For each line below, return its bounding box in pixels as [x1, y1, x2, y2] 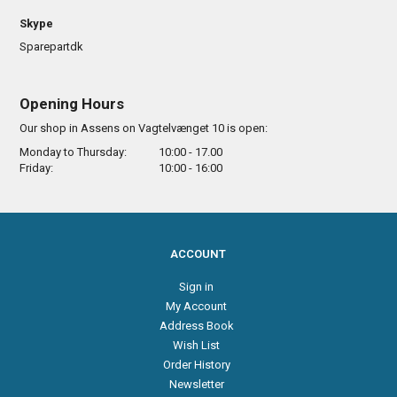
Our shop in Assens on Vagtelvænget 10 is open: [19, 121, 268, 135]
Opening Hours [19, 95, 124, 113]
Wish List [173, 338, 221, 352]
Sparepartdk [19, 40, 83, 53]
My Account [166, 299, 228, 313]
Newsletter [168, 377, 224, 391]
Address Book [159, 318, 234, 332]
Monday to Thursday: [19, 145, 127, 159]
